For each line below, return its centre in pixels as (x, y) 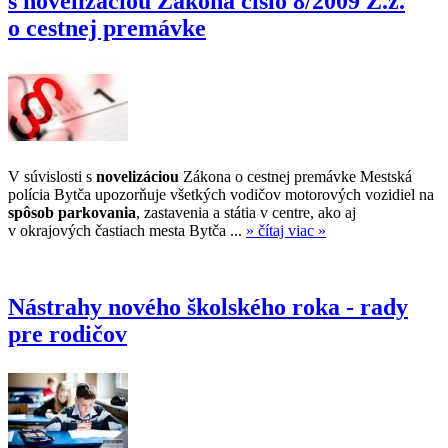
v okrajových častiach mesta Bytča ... (127, 230)
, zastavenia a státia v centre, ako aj (246, 212)
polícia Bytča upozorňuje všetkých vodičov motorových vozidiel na (221, 194)
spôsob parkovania (72, 212)
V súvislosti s (52, 176)
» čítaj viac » (286, 230)
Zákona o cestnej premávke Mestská (295, 176)
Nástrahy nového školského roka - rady (208, 306)
